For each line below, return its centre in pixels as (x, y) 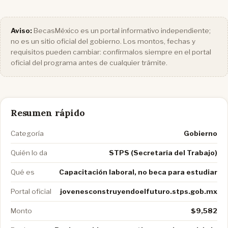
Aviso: (21, 31)
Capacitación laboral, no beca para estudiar (138, 172)
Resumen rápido (48, 113)
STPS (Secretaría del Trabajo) (163, 153)
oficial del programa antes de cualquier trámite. (89, 63)
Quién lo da (29, 153)
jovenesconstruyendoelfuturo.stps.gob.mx (139, 191)
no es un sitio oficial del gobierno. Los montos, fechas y (103, 41)
